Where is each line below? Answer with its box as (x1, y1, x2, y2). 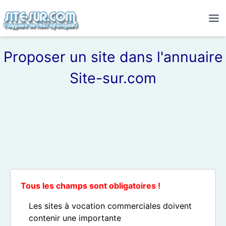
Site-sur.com (70, 69, 156, 87)
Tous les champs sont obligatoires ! (21, 181, 160, 191)
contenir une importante (29, 213, 121, 223)
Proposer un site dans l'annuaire (3, 48, 223, 66)
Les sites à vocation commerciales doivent (29, 201, 192, 211)
